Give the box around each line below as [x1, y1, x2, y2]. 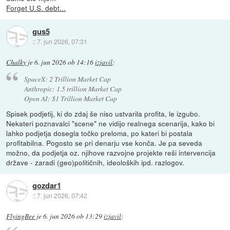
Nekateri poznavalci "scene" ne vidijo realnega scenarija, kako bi [6, 118, 215, 129]
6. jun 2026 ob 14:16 [34, 57, 94, 67]
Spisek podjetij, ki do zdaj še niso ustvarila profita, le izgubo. [6, 108, 201, 119]
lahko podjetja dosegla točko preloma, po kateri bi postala [6, 128, 193, 139]
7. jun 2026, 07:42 [36, 191, 87, 200]
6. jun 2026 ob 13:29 [43, 212, 103, 221]
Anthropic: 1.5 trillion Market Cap [24, 84, 122, 94]
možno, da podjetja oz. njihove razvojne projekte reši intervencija [6, 147, 216, 158]
